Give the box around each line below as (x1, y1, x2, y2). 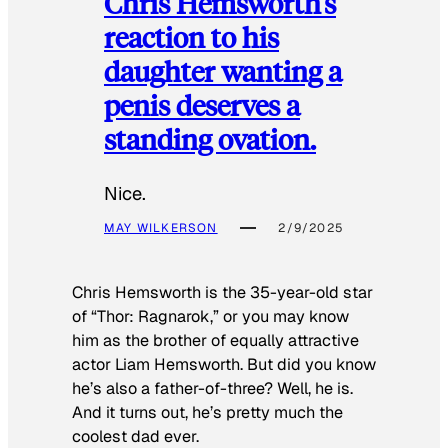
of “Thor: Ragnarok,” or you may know (72, 306, 349, 328)
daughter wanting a (104, 52, 342, 90)
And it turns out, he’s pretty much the (72, 402, 343, 424)
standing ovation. (104, 120, 316, 158)
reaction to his (104, 18, 279, 56)
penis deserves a (104, 86, 300, 124)
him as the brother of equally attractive (72, 330, 359, 352)
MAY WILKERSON (104, 220, 218, 237)
